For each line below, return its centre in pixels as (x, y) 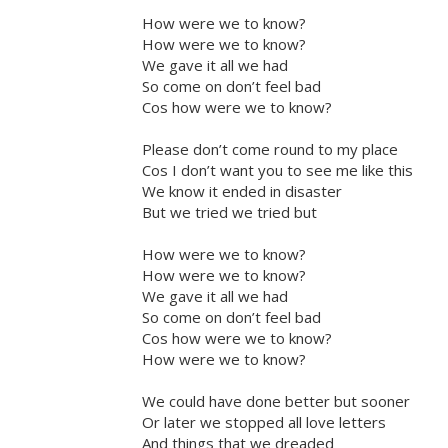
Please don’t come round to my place (270, 149)
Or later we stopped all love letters (264, 422)
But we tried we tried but (229, 212)
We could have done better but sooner (276, 401)
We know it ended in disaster (242, 191)
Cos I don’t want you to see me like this (277, 170)
